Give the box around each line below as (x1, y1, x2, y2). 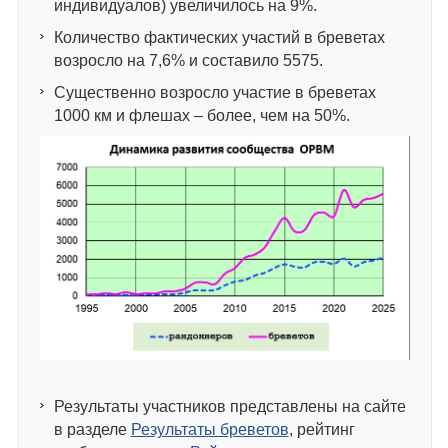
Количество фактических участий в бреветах (53, 28, 385, 46)
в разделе (53, 420, 131, 438)
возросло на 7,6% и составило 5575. (53, 51, 323, 69)
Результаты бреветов (130, 420, 289, 438)
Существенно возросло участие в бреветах (53, 83, 376, 101)
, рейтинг (288, 420, 355, 438)
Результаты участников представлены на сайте (53, 397, 406, 415)
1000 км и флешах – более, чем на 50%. (53, 106, 350, 124)
